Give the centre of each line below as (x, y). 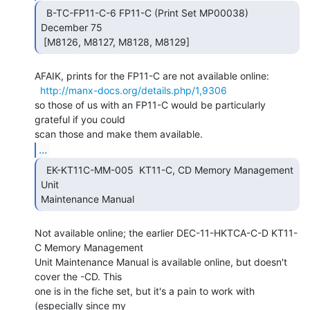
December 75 (72, 27)
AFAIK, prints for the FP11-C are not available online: (152, 75)
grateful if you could (80, 119)
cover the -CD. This (78, 276)
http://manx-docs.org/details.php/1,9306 (134, 90)
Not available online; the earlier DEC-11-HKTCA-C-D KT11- (166, 232)
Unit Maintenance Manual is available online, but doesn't (161, 262)
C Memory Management (89, 247)
